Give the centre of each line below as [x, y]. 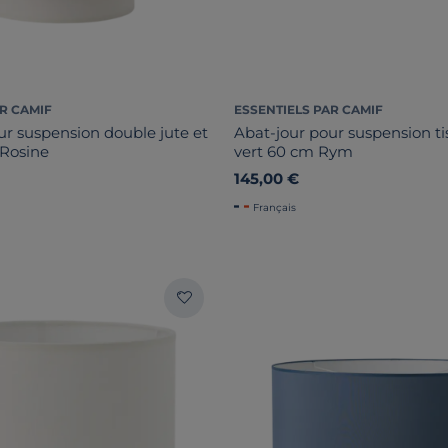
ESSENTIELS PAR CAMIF [308, 109]
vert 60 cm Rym [293, 151]
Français [274, 207]
